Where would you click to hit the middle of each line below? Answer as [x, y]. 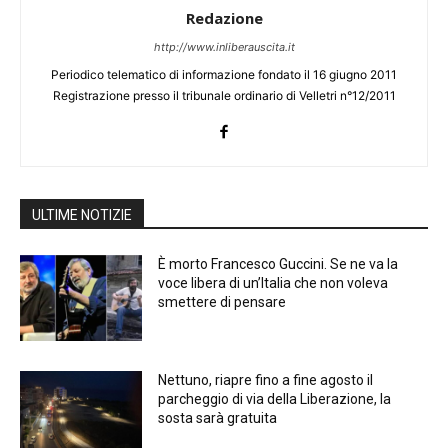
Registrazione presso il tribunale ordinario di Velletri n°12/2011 [224, 96]
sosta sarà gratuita [218, 417]
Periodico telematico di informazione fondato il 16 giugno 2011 [224, 75]
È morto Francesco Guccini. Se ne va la [278, 264]
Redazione [224, 18]
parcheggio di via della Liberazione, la [275, 398]
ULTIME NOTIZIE [82, 215]
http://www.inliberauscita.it [224, 47]
